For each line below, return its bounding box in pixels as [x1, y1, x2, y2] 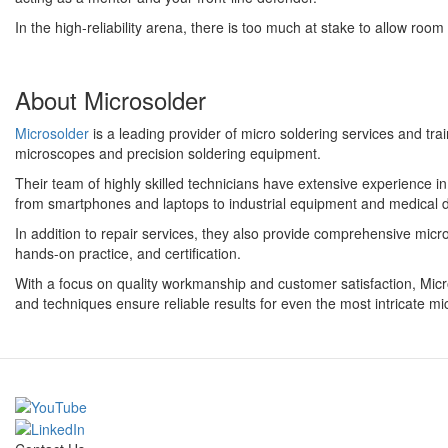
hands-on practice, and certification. [15, 243, 241, 264]
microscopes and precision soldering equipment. [15, 143, 321, 164]
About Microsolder [15, 82, 206, 118]
